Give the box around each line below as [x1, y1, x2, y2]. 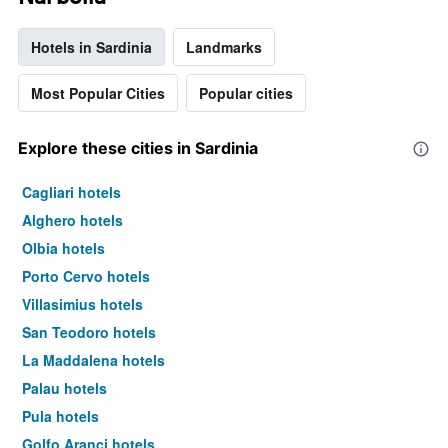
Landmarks [186, 37, 262, 58]
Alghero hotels [22, 210, 123, 231]
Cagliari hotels [22, 182, 121, 203]
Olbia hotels [22, 238, 105, 259]
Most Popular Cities [31, 83, 165, 104]
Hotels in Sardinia [31, 37, 152, 58]
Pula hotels [22, 406, 99, 427]
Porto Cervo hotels [22, 266, 150, 287]
